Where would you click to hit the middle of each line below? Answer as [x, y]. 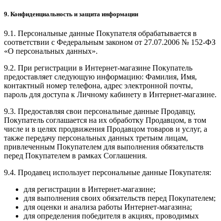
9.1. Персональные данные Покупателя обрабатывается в [100, 34]
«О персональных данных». [51, 51]
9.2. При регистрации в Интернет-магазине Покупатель [98, 68]
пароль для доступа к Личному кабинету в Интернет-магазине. [110, 95]
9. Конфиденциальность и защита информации [71, 14]
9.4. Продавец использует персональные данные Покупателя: [108, 173]
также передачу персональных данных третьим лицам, [96, 138]
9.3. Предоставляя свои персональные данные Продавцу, [100, 111]
